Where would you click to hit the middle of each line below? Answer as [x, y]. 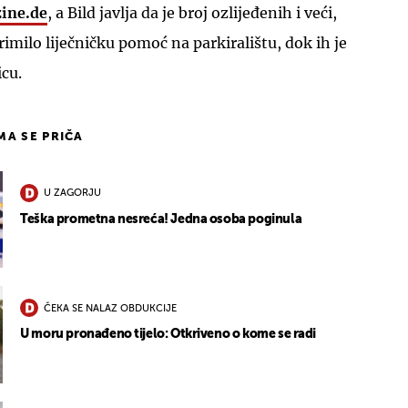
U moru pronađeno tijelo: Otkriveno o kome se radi [168, 335]
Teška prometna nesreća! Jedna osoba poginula [161, 219]
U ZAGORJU [73, 194]
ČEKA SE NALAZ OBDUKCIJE [111, 309]
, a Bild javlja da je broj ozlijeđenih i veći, [192, 12]
